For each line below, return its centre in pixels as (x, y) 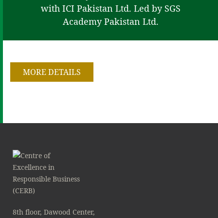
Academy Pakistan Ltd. (110, 21)
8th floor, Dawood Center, (54, 212)
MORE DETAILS (52, 72)
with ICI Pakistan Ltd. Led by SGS (110, 8)
